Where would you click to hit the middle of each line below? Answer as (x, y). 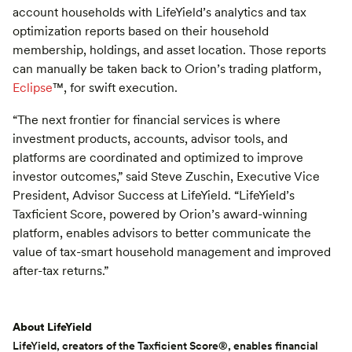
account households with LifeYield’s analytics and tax (159, 13)
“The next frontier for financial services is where (147, 119)
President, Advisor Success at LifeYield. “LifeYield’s (154, 195)
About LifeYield (52, 326)
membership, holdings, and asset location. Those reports (169, 50)
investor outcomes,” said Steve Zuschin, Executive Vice (166, 176)
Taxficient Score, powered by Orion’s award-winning (160, 214)
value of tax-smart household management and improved (172, 251)
